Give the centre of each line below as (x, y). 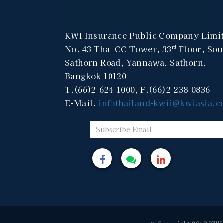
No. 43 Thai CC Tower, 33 (118, 49)
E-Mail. (82, 102)
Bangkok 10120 (96, 75)
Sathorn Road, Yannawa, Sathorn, (136, 62)
